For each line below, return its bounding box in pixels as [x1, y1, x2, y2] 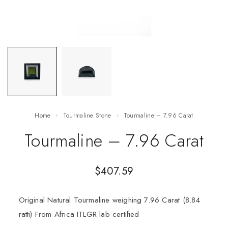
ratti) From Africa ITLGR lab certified [18, 208, 139, 220]
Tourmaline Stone [66, 111, 111, 120]
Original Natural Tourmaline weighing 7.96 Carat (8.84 [18, 194, 201, 206]
